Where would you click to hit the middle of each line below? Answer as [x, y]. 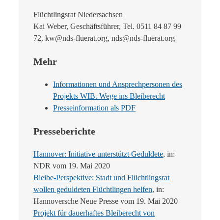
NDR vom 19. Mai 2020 [72, 166]
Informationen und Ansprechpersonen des [118, 84]
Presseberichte [64, 131]
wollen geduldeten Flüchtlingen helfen [93, 190]
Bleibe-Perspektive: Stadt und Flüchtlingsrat [101, 178]
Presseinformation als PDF [94, 108]
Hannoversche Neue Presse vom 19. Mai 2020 [106, 201]
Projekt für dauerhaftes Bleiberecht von [94, 213]
